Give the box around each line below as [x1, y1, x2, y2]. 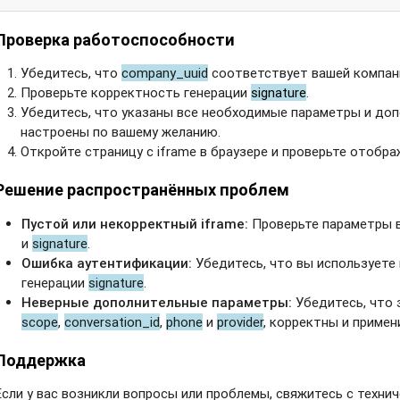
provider [217, 312, 264, 330]
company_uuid [121, 64, 209, 82]
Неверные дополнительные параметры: [21, 293, 293, 311]
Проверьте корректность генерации [21, 84, 252, 102]
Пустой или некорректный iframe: [21, 214, 249, 232]
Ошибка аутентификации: [21, 254, 193, 271]
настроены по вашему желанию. [21, 123, 221, 141]
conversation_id [64, 312, 161, 330]
